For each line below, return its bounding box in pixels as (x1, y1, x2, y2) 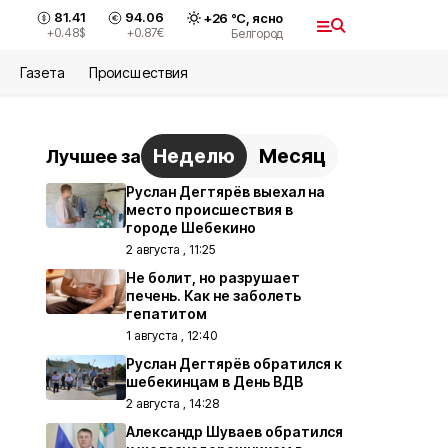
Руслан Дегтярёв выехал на (126, 183, 325, 200)
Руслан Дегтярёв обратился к (126, 355, 342, 372)
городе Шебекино (126, 219, 256, 236)
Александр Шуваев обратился (126, 423, 343, 440)
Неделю (153, 144, 235, 168)
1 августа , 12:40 (126, 328, 217, 343)
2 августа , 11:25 (126, 242, 215, 257)
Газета (20, 64, 66, 81)
